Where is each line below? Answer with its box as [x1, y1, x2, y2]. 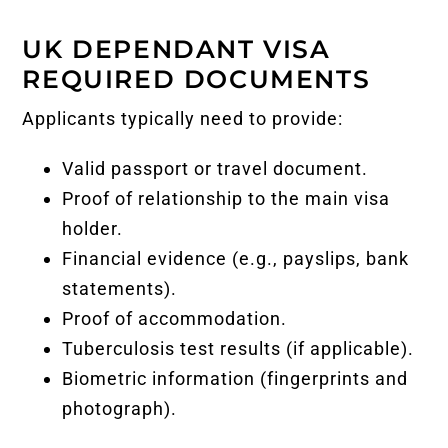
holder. [62, 217, 124, 239]
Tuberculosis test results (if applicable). [62, 337, 415, 359]
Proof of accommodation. [62, 307, 288, 329]
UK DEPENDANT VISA [22, 33, 331, 64]
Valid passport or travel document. [62, 157, 369, 179]
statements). [62, 277, 178, 299]
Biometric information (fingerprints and [62, 367, 409, 389]
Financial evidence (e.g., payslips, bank [62, 247, 410, 269]
